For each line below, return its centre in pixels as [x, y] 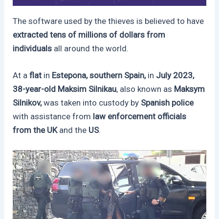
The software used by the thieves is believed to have [109, 21]
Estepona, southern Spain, [99, 76]
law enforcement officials [140, 117]
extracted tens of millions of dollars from [89, 34]
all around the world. [90, 48]
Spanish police [167, 103]
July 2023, [174, 76]
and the [74, 130]
